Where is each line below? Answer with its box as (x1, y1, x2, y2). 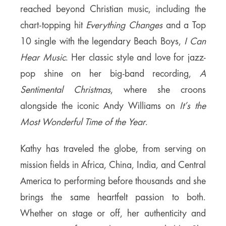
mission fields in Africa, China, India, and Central (20, 160, 206, 171)
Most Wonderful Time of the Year (20, 117, 145, 128)
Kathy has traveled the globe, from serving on (20, 144, 206, 154)
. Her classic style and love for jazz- (65, 52, 206, 63)
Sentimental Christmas (20, 85, 110, 95)
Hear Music (20, 52, 66, 63)
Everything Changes (86, 20, 163, 31)
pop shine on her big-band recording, (20, 69, 200, 79)
